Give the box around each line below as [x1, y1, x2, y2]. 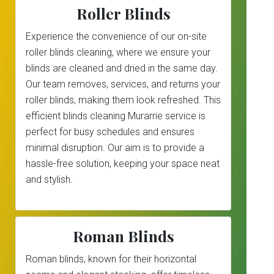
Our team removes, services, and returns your [26, 78, 220, 90]
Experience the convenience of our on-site [26, 31, 207, 42]
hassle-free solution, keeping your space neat [26, 158, 220, 169]
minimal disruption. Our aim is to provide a [26, 142, 204, 154]
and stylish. [26, 174, 73, 185]
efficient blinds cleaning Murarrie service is [26, 110, 206, 122]
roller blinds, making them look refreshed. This [26, 94, 221, 106]
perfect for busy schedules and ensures [26, 126, 194, 138]
